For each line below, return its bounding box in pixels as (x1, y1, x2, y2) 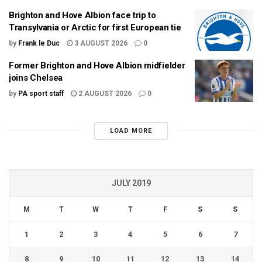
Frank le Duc (18, 39, 60, 47)
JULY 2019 (111, 178, 151, 188)
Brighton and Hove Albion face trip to (9, 9, 156, 20)
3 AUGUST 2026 (73, 39, 127, 47)
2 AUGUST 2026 (77, 89, 132, 98)
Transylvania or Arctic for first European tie (9, 22, 181, 33)
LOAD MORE (109, 126, 152, 135)
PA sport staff (18, 89, 64, 98)
